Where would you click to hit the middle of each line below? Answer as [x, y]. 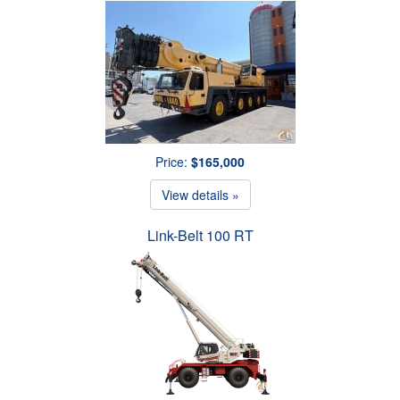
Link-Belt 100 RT [200, 235]
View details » [200, 194]
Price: [173, 161]
